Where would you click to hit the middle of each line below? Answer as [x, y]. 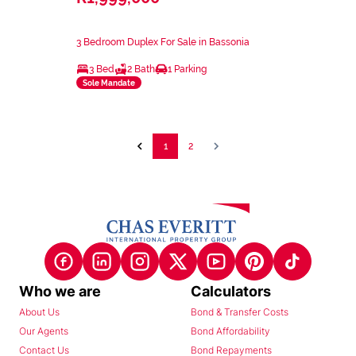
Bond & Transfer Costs [240, 311]
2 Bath [141, 70]
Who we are [60, 291]
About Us [39, 311]
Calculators [231, 291]
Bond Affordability [230, 331]
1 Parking [187, 70]
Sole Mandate [109, 83]
